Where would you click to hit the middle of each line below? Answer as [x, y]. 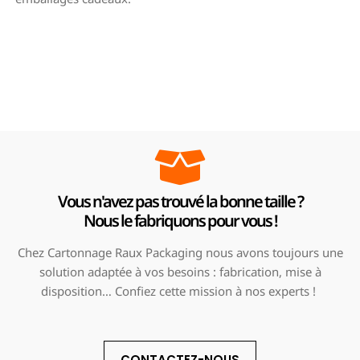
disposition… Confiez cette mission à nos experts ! [180, 290]
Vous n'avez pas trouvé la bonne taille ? [180, 201]
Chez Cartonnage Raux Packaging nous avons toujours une [180, 252]
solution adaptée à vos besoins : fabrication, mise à [180, 271]
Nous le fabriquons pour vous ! [180, 220]
